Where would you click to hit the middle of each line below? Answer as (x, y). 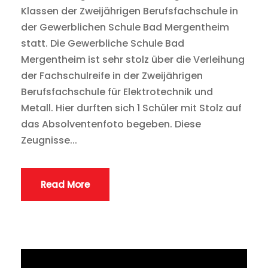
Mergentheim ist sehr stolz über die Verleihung (133, 59)
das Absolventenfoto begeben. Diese (111, 124)
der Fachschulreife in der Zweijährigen (112, 75)
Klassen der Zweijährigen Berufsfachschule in (130, 11)
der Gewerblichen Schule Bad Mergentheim (125, 27)
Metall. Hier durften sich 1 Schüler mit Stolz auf (131, 108)
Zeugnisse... (49, 140)
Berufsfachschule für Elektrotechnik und (117, 92)
